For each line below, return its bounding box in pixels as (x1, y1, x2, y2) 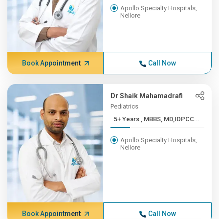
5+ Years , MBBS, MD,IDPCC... (141, 115, 200, 123)
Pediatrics (110, 103, 139, 110)
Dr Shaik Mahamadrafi (110, 92, 183, 100)
